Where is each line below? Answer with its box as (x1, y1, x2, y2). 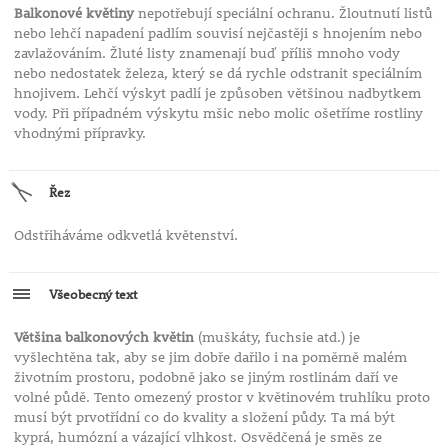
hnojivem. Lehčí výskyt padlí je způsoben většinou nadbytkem (13, 84, 421, 103)
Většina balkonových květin (13, 328, 194, 347)
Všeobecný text (48, 285, 137, 304)
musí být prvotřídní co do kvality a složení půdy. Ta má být (13, 408, 395, 427)
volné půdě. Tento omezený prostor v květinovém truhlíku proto (13, 388, 430, 407)
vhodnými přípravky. (13, 124, 146, 143)
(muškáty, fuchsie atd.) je (193, 328, 360, 347)
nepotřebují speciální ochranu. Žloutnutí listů (133, 4, 433, 23)
